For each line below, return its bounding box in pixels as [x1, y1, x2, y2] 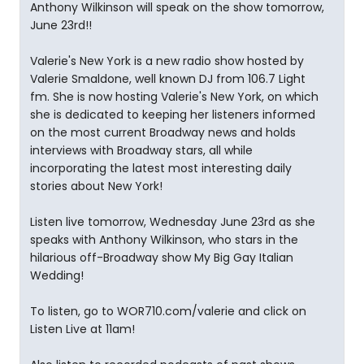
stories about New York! [30, 178, 162, 194]
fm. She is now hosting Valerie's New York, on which [30, 89, 318, 105]
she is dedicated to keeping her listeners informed [30, 106, 315, 123]
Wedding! [30, 267, 84, 284]
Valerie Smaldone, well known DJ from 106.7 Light [30, 71, 305, 87]
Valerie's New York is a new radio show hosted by [30, 53, 304, 69]
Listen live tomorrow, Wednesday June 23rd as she [30, 214, 315, 230]
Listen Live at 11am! [30, 321, 135, 337]
